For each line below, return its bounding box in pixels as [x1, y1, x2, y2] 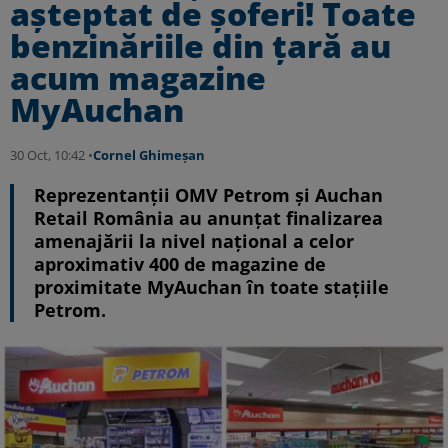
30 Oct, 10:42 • [10, 146, 93, 164]
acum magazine [10, 56, 266, 99]
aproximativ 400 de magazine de [34, 252, 326, 276]
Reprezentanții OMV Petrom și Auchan [34, 183, 383, 207]
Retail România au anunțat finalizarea [34, 206, 383, 230]
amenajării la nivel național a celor [34, 229, 354, 253]
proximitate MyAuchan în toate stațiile [34, 275, 389, 299]
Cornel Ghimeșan [93, 146, 205, 164]
